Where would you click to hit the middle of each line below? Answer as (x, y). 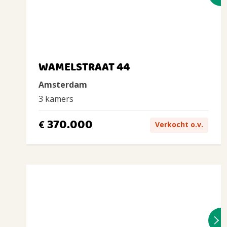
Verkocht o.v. (179, 124)
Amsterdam (63, 85)
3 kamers (56, 99)
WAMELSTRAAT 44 (84, 68)
